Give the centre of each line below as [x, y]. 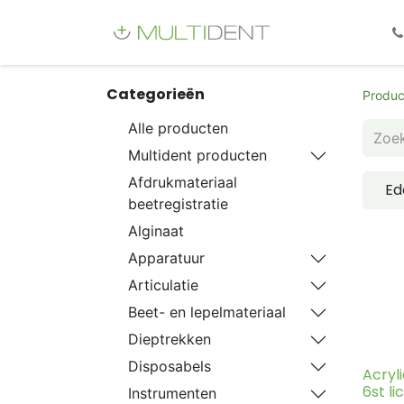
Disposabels [170, 366]
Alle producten [178, 128]
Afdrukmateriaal [183, 182]
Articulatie [163, 285]
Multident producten [197, 155]
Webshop [340, 32]
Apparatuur [166, 258]
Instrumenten [172, 393]
